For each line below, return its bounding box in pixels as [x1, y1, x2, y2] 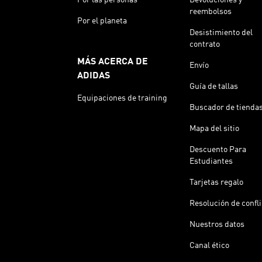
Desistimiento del [189, 28, 253, 37]
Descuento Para [189, 145, 246, 154]
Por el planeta [77, 16, 127, 25]
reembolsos [189, 7, 232, 16]
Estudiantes [189, 157, 233, 166]
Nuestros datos [189, 220, 244, 229]
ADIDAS [77, 71, 110, 81]
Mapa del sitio [189, 124, 239, 133]
